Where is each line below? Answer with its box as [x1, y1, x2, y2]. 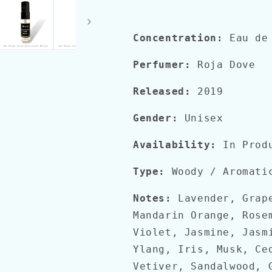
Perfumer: [133, 59, 191, 70]
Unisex [178, 112, 223, 124]
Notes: [133, 192, 172, 204]
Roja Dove [191, 59, 256, 70]
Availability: [133, 139, 217, 151]
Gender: [133, 112, 178, 124]
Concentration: [133, 32, 223, 44]
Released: [133, 86, 191, 97]
